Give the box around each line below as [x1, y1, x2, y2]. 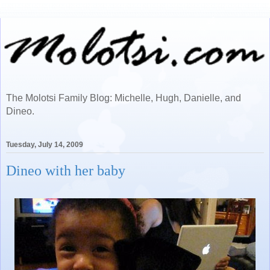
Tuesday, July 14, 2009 [6, 140, 83, 149]
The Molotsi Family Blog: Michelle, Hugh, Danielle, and [6, 93, 241, 103]
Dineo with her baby [6, 162, 125, 179]
